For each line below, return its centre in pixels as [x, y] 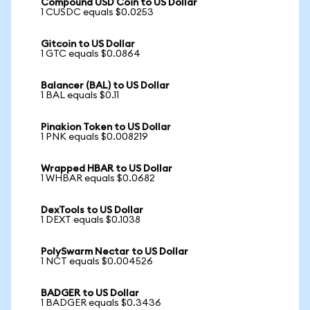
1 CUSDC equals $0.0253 [97, 12]
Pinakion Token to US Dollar [106, 127]
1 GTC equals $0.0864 [91, 54]
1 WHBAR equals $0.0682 [98, 179]
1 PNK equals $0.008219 [94, 137]
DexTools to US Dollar [92, 210]
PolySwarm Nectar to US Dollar [115, 252]
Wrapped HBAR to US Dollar [107, 169]
